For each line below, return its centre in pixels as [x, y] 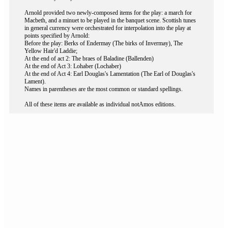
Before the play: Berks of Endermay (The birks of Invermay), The [104, 43]
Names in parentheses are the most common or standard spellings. [104, 89]
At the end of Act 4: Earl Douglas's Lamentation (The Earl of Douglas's [110, 74]
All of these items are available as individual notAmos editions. [100, 104]
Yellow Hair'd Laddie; [51, 51]
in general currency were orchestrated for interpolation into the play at [108, 28]
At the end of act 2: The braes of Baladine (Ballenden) [89, 59]
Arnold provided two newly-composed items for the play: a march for [108, 13]
